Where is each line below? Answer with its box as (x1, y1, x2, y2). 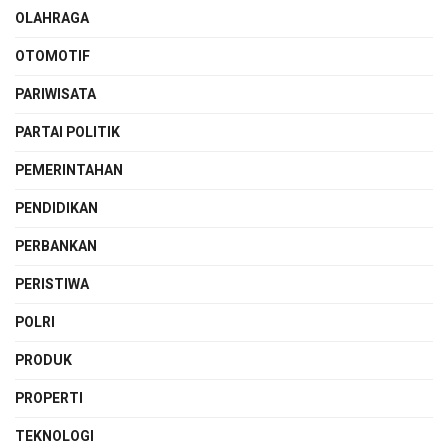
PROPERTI (15, 387, 83, 409)
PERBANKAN (15, 235, 97, 257)
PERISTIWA (15, 273, 89, 295)
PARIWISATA (15, 83, 96, 105)
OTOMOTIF (15, 45, 90, 67)
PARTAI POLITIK (15, 121, 120, 143)
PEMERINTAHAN (15, 159, 123, 181)
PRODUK (15, 349, 72, 371)
